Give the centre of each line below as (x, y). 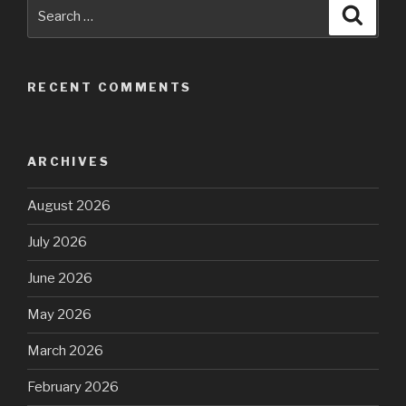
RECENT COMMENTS (110, 87)
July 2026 (57, 242)
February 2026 (73, 387)
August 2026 (69, 206)
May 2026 (59, 315)
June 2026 (60, 279)
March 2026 (65, 351)
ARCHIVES (68, 162)
